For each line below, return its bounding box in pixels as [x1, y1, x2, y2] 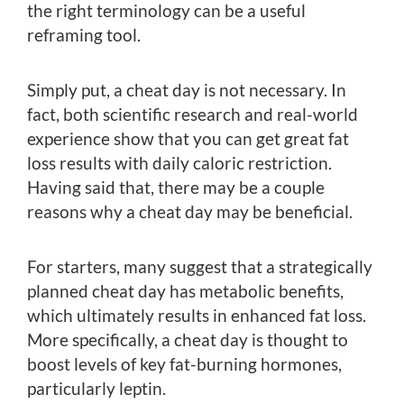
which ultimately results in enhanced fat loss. [27, 305, 366, 326]
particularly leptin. [27, 378, 166, 399]
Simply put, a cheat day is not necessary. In [27, 79, 346, 101]
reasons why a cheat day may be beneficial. [27, 201, 353, 223]
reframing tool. [27, 24, 141, 46]
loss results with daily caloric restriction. [27, 152, 332, 174]
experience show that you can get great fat [27, 128, 349, 150]
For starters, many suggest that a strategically [27, 256, 372, 278]
